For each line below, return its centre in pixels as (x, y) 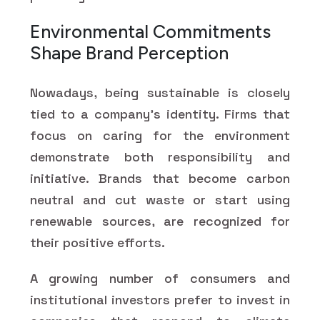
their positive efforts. (97, 242)
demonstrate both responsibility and (160, 156)
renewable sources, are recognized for (160, 221)
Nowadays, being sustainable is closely (160, 92)
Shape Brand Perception (129, 52)
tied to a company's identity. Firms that (160, 114)
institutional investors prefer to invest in (160, 299)
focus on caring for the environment (160, 135)
